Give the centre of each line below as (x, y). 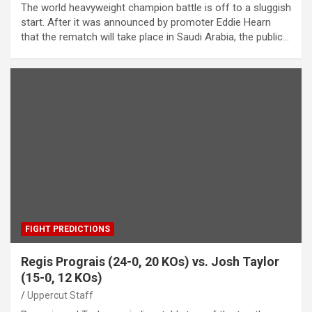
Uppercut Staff (60, 296)
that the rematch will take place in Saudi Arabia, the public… (155, 37)
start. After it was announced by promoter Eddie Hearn (146, 23)
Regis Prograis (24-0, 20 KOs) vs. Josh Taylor (150, 262)
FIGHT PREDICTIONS (68, 229)
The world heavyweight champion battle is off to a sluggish (156, 8)
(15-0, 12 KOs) (62, 278)
